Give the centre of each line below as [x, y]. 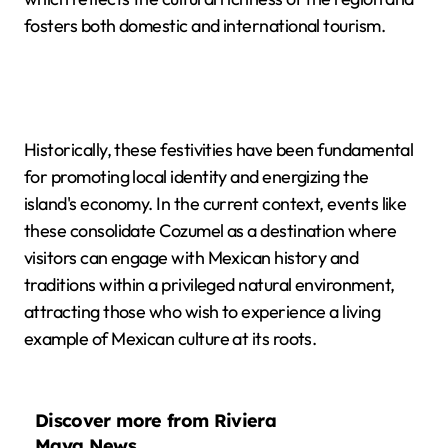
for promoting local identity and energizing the [196, 177]
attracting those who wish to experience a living [202, 312]
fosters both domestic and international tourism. [205, 26]
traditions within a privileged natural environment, [209, 285]
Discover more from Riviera [156, 420]
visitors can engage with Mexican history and [191, 258]
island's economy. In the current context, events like [215, 204]
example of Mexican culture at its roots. [170, 339]
